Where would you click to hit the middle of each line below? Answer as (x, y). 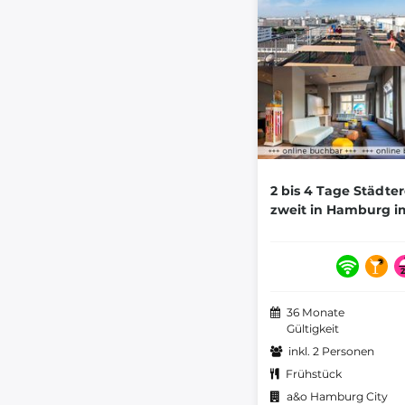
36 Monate (316, 313)
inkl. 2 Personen (331, 352)
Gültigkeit (313, 329)
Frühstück (314, 374)
